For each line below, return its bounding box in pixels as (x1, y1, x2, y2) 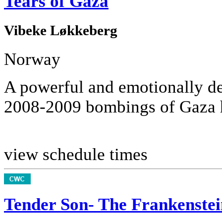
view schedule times (4, 145, 148, 165)
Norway (4, 50, 60, 69)
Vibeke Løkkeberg (4, 22, 117, 39)
